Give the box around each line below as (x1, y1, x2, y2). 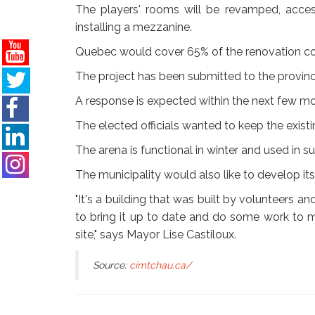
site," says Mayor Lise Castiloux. (75, 227, 236, 241)
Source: (93, 259, 129, 271)
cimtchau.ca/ (129, 259, 191, 271)
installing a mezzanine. (75, 20, 192, 34)
